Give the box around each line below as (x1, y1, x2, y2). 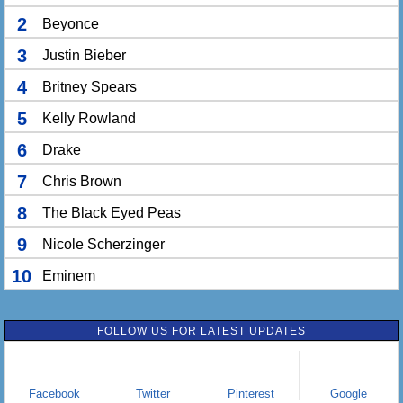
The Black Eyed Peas (42, 205, 181, 220)
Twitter (135, 387, 170, 400)
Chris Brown (42, 174, 121, 189)
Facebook (29, 387, 80, 400)
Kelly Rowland (42, 111, 136, 126)
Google (330, 387, 367, 400)
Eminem (42, 268, 95, 283)
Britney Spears (42, 79, 137, 94)
